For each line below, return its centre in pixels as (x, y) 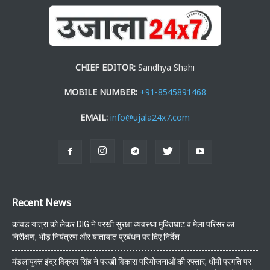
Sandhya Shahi (165, 67)
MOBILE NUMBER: (101, 92)
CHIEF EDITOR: (105, 67)
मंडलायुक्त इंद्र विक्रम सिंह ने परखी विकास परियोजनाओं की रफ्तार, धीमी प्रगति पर (132, 261)
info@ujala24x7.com (150, 117)
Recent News (42, 202)
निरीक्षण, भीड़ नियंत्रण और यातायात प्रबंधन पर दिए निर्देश (96, 237)
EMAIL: (94, 117)
